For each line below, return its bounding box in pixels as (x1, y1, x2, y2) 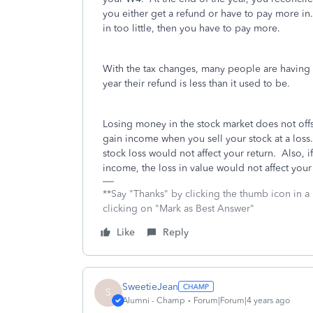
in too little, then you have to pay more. (103, 22, 283, 34)
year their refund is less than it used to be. (103, 78, 293, 89)
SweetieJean (122, 280, 178, 293)
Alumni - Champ (122, 295, 185, 305)
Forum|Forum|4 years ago (194, 295, 290, 305)
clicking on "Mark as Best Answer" (103, 203, 254, 214)
